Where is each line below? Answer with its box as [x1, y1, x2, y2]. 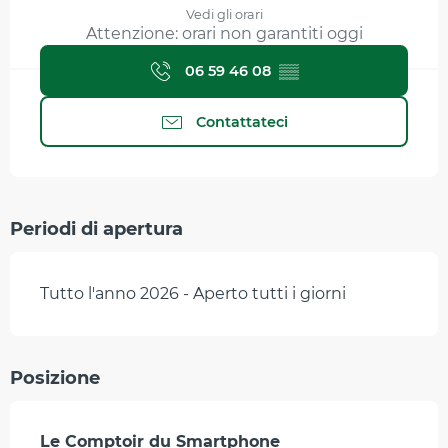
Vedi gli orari [185, 7, 263, 23]
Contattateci [196, 112, 288, 131]
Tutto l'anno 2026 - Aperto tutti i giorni [40, 284, 346, 304]
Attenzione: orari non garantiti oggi [85, 24, 363, 44]
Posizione [10, 367, 100, 390]
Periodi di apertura [10, 218, 183, 241]
